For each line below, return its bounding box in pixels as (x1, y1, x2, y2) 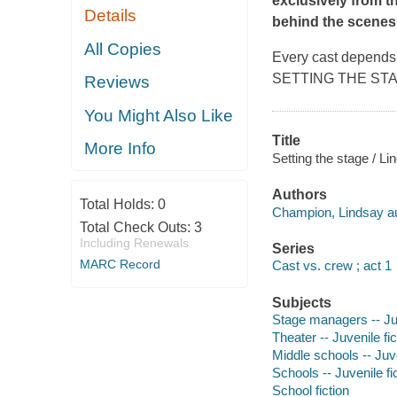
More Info (84, 139, 157, 159)
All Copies (84, 39, 162, 58)
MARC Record (79, 256, 160, 271)
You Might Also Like (84, 105, 234, 125)
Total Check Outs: (79, 219, 194, 235)
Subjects (271, 294, 331, 310)
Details (84, 6, 137, 26)
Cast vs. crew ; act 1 (271, 258, 392, 274)
